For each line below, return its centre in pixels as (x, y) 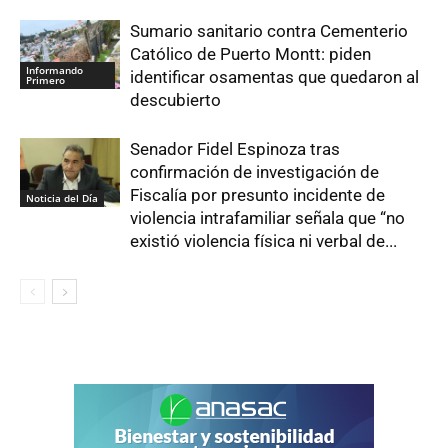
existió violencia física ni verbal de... (263, 241)
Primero (45, 79)
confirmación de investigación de (254, 172)
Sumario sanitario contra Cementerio (269, 31)
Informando (54, 69)
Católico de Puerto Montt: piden (250, 54)
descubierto (175, 100)
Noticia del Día (62, 197)
